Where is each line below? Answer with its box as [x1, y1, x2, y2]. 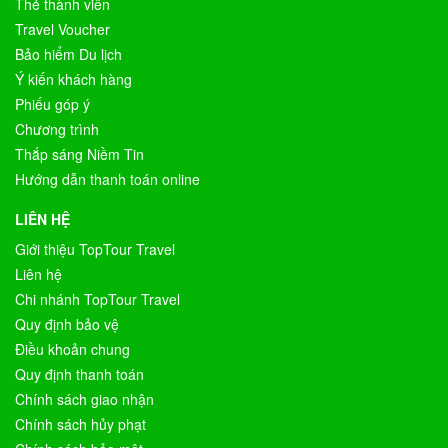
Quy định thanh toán [15, 364, 144, 384]
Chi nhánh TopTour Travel [15, 289, 180, 309]
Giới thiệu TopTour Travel [15, 239, 175, 259]
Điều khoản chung [15, 339, 130, 359]
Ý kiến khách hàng [15, 69, 132, 89]
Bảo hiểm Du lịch [15, 44, 122, 64]
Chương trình [15, 119, 99, 139]
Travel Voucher [15, 19, 110, 39]
